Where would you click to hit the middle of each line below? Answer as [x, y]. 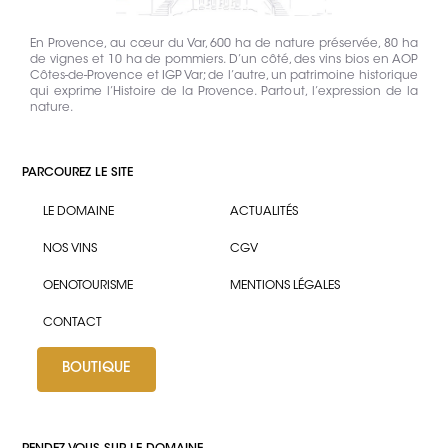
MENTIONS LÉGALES [284, 286]
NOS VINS [69, 248]
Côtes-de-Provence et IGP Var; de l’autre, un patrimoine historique [224, 75]
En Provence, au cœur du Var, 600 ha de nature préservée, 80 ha [224, 43]
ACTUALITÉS [263, 212]
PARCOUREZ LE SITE [78, 172]
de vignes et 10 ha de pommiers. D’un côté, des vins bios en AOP [224, 59]
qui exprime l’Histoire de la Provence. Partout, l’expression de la [224, 91]
